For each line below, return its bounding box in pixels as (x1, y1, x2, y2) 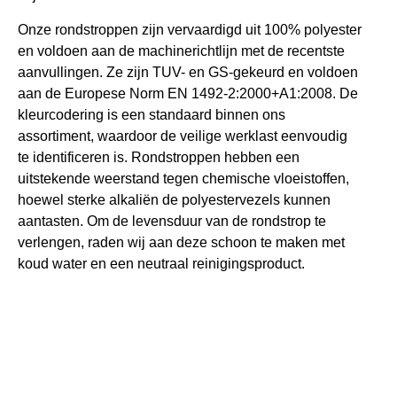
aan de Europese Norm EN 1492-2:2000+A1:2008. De (18, 85, 358, 101)
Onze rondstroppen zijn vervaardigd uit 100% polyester (18, 21, 362, 37)
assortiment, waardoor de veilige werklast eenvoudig (18, 128, 347, 144)
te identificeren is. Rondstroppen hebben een (18, 149, 300, 165)
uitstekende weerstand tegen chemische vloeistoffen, (18, 170, 349, 186)
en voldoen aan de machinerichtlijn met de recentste (18, 43, 345, 58)
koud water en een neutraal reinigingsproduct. (18, 255, 305, 271)
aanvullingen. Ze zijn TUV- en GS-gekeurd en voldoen (18, 64, 358, 80)
